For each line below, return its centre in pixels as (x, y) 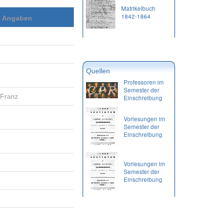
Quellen (98, 71)
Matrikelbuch (138, 8)
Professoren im (144, 82)
